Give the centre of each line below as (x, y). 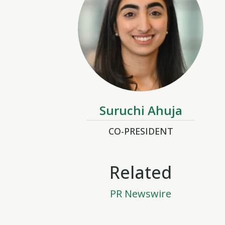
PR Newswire (141, 194)
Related (141, 172)
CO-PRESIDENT (141, 131)
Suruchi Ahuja (141, 110)
